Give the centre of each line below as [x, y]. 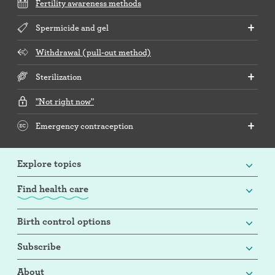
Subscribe [39, 247]
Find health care [53, 188]
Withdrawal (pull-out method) [93, 52]
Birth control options [64, 222]
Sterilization [59, 76]
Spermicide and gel [72, 27]
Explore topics [49, 163]
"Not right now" [65, 101]
